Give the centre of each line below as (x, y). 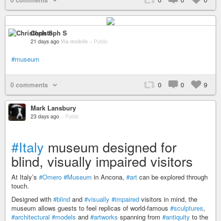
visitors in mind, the (168, 199)
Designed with (32, 199)
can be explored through (172, 177)
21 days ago (45, 41)
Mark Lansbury (53, 108)
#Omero (50, 177)
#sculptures (187, 208)
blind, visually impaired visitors (102, 161)
